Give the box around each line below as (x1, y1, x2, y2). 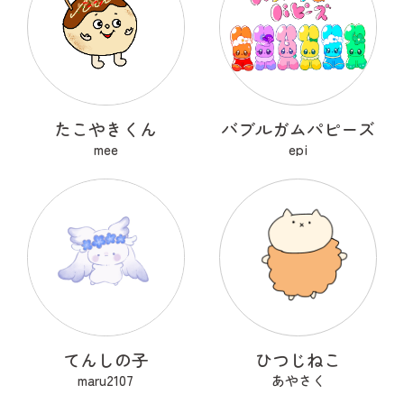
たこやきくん (54, 116, 158, 142)
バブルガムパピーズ (221, 116, 376, 142)
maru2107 (78, 371, 134, 390)
